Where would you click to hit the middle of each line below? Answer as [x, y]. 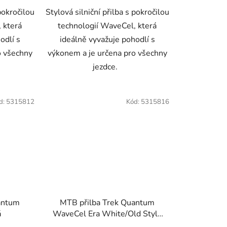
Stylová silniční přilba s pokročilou [107, 12]
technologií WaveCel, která [107, 26]
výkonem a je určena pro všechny [107, 53]
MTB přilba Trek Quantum [107, 203]
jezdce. [107, 67]
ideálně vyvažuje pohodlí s [107, 39]
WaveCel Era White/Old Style [107, 214]
